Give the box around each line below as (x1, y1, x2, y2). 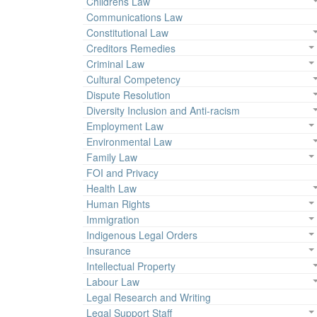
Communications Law (86, 10, 183, 25)
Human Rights (86, 197, 150, 212)
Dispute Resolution (86, 88, 171, 103)
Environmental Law (86, 134, 172, 149)
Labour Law (86, 275, 139, 289)
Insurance (86, 243, 131, 258)
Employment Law (86, 119, 163, 134)
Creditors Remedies (86, 41, 175, 56)
